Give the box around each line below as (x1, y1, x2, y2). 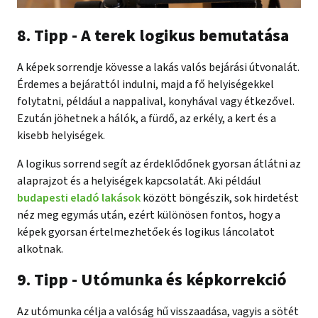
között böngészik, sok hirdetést (141, 190, 299, 206)
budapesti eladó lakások (17, 190, 141, 206)
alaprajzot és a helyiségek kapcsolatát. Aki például (17, 172, 261, 189)
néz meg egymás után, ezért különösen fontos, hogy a (17, 207, 280, 223)
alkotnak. (17, 241, 63, 257)
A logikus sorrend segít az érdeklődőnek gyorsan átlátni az (17, 155, 301, 172)
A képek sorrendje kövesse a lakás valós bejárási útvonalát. (17, 59, 300, 75)
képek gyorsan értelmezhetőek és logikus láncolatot (17, 224, 275, 240)
